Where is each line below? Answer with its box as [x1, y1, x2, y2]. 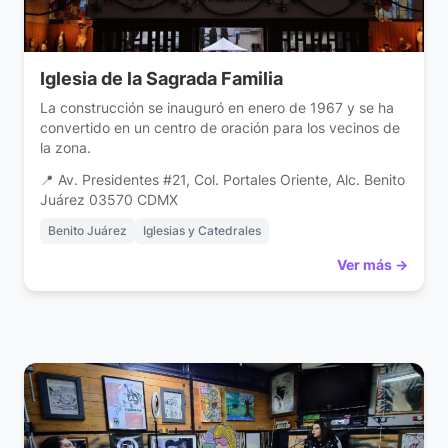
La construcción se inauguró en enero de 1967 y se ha [40, 99, 394, 117]
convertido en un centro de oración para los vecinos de [40, 119, 400, 137]
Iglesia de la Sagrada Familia [40, 68, 283, 90]
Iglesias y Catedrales [143, 223, 261, 239]
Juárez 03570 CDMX [40, 192, 178, 209]
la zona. [40, 139, 91, 157]
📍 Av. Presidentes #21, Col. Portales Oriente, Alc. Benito [40, 172, 405, 189]
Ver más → [337, 256, 408, 274]
